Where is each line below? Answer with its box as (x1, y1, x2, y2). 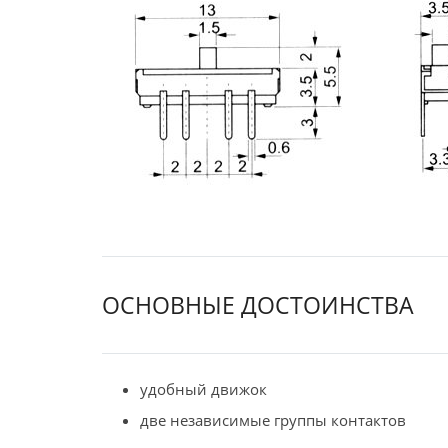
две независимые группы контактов (139, 410, 406, 431)
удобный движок (139, 378, 267, 399)
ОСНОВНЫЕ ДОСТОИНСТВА (102, 289, 414, 322)
